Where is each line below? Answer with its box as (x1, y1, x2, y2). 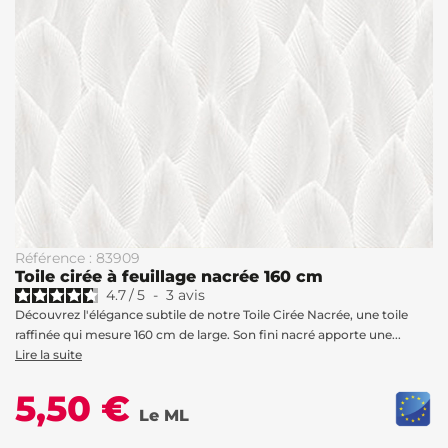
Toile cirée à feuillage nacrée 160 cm (15, 267, 323, 286)
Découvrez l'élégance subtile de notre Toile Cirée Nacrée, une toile (15, 307, 408, 322)
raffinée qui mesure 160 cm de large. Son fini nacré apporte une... (15, 327, 401, 342)
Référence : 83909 (15, 249, 140, 267)
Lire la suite (15, 347, 82, 362)
